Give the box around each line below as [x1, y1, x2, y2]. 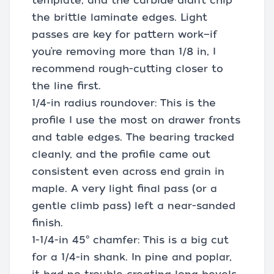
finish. [32, 217, 63, 229]
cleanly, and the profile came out [32, 148, 210, 160]
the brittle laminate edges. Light [32, 11, 207, 23]
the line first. [32, 80, 101, 92]
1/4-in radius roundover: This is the [32, 97, 216, 109]
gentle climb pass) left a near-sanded [32, 199, 235, 212]
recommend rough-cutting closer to [32, 62, 223, 75]
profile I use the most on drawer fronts [32, 114, 240, 126]
